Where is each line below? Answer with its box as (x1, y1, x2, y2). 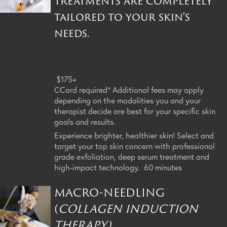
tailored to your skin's (54, 8, 190, 25)
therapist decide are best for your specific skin (54, 105, 215, 116)
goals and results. (54, 116, 116, 127)
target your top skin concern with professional (54, 140, 215, 151)
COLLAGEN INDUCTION (58, 200, 198, 217)
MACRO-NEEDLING (54, 184, 165, 201)
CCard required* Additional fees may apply (54, 84, 204, 95)
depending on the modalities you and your (54, 94, 201, 105)
